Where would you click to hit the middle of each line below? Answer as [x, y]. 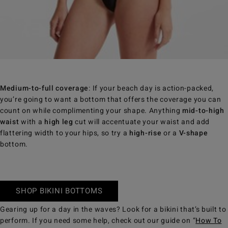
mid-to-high [203, 111]
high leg [59, 122]
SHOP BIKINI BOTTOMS [59, 191]
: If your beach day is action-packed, [151, 89]
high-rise [146, 133]
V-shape [193, 133]
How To [209, 221]
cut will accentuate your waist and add [141, 122]
